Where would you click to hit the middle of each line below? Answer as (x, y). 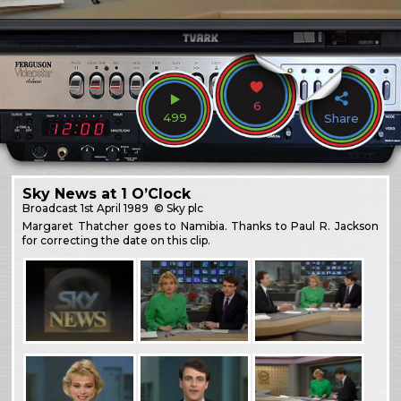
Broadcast (52, 208)
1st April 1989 (115, 208)
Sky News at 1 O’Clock (107, 193)
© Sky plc (178, 208)
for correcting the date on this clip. (117, 240)
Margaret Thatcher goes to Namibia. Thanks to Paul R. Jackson (200, 226)
